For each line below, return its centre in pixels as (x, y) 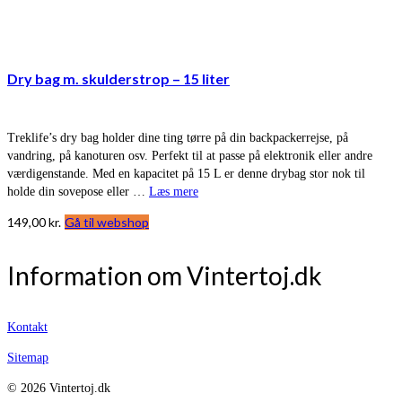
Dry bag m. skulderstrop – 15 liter (118, 78)
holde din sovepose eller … (78, 192)
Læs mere (174, 192)
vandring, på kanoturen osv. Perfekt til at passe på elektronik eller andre (190, 156)
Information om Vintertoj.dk (165, 276)
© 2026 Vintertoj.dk (59, 389)
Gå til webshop (107, 223)
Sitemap (28, 358)
